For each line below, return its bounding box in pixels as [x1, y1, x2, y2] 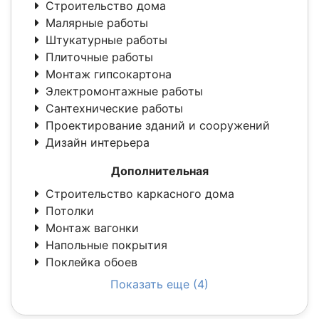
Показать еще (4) [110, 277, 209, 292]
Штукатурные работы [46, 33, 167, 48]
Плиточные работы [46, 50, 153, 65]
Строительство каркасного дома [46, 187, 234, 202]
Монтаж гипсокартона [46, 67, 172, 82]
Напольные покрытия [46, 238, 167, 253]
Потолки [46, 204, 94, 219]
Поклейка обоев [46, 255, 137, 270]
